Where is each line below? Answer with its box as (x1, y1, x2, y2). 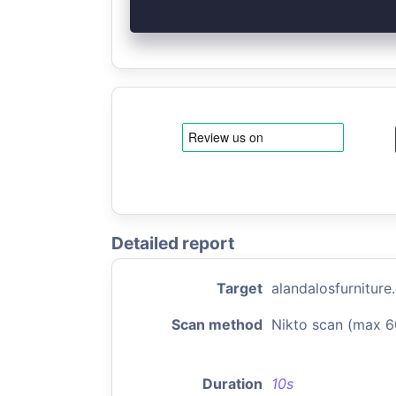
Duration (202, 375, 263, 392)
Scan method (171, 316, 263, 333)
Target (217, 279, 263, 297)
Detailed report (111, 232, 234, 254)
